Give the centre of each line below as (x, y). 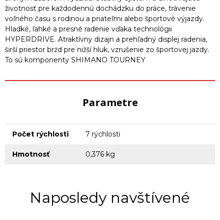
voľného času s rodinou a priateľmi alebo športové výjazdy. (105, 19)
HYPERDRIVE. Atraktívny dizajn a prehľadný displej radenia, (106, 39)
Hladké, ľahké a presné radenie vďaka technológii (88, 29)
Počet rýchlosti (41, 134)
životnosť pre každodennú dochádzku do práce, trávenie (100, 8)
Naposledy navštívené (110, 198)
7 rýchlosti (103, 134)
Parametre (110, 102)
